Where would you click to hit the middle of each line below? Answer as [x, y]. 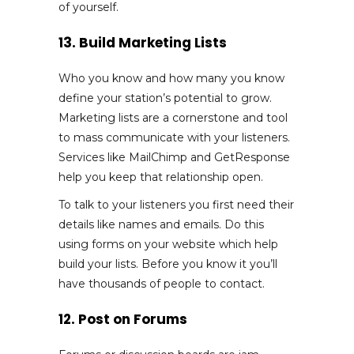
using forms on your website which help [168, 244]
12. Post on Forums [123, 319]
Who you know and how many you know [171, 78]
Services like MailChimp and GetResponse [174, 157]
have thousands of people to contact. [162, 283]
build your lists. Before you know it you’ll [168, 264]
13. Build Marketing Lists [143, 42]
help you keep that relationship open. [161, 177]
